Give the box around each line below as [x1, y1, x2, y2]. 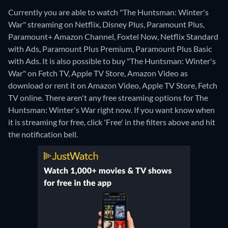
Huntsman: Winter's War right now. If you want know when [8, 105, 215, 115]
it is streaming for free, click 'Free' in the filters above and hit [8, 117, 215, 127]
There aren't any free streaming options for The [45, 93, 208, 102]
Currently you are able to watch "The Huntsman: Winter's [8, 7, 209, 17]
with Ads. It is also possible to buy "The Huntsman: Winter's [8, 56, 216, 66]
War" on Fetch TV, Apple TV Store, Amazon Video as [8, 68, 188, 78]
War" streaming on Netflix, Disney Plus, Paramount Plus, [8, 19, 205, 29]
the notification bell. [8, 129, 78, 139]
